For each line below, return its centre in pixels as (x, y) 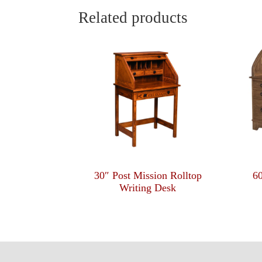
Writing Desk (148, 188)
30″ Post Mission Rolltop (148, 176)
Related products (133, 17)
